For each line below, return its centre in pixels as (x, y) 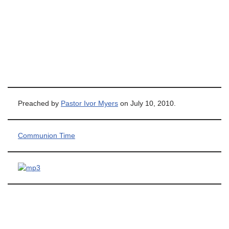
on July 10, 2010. (147, 104)
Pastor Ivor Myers (89, 104)
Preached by (39, 104)
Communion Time (47, 136)
